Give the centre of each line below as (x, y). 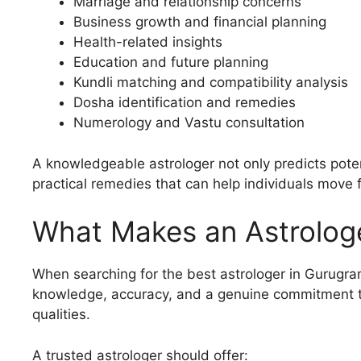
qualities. (61, 315)
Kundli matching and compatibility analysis (211, 83)
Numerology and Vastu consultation (189, 123)
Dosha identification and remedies (185, 103)
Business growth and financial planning (200, 22)
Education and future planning (171, 62)
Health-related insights (148, 42)
